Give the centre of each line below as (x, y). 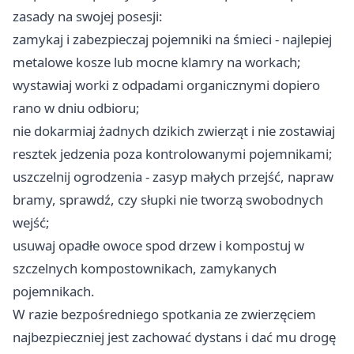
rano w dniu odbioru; (76, 108)
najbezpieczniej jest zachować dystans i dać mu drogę (174, 337)
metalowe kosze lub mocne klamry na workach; (157, 62)
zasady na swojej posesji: (88, 17)
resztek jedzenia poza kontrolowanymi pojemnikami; (173, 154)
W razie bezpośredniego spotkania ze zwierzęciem (164, 314)
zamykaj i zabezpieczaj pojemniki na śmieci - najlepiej (172, 40)
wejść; (31, 223)
